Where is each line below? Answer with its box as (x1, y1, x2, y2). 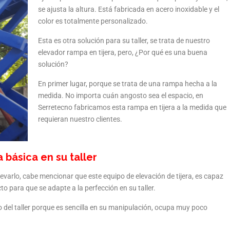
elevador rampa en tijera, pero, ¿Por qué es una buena (38, 48, 207, 56)
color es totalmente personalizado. (38, 17, 148, 25)
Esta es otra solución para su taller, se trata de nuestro (38, 36, 210, 45)
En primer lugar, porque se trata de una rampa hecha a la (38, 80, 217, 88)
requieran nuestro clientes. (38, 115, 122, 123)
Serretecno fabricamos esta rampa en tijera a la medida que (38, 103, 226, 111)
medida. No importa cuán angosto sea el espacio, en (38, 91, 203, 100)
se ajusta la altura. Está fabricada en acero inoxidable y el (38, 5, 219, 13)
